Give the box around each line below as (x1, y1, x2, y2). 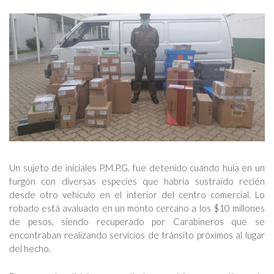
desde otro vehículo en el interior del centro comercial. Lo (9, 189, 265, 200)
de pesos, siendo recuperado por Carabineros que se (9, 216, 265, 227)
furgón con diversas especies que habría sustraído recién (9, 176, 265, 187)
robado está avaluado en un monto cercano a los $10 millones (9, 202, 265, 213)
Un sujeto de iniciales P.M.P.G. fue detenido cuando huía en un (9, 162, 265, 173)
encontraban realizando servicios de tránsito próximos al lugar (9, 229, 265, 240)
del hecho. (9, 243, 51, 254)
